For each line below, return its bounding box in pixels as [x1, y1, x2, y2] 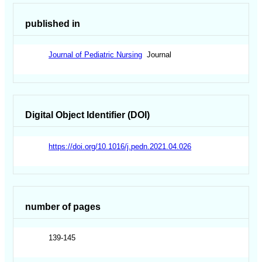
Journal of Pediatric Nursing [49, 50, 143, 60]
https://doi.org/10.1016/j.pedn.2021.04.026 [49, 142, 192, 151]
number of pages [25, 201, 101, 212]
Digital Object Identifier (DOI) [25, 110, 150, 120]
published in [25, 18, 81, 29]
